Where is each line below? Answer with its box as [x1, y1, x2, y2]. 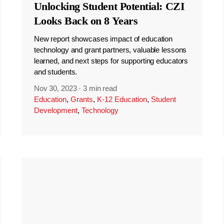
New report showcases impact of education [33, 34, 173, 43]
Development [33, 106, 77, 115]
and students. [33, 67, 77, 76]
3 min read [83, 84, 117, 93]
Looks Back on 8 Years [33, 14, 138, 27]
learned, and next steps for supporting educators [33, 56, 188, 65]
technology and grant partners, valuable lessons [33, 45, 187, 54]
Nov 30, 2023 [33, 84, 77, 93]
